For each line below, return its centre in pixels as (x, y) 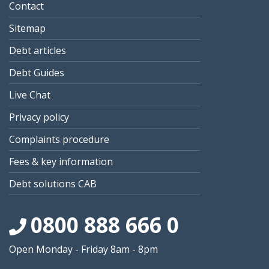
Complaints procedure (59, 140)
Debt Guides (37, 73)
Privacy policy (39, 117)
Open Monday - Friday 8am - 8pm (83, 249)
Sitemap (27, 29)
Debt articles (38, 51)
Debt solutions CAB (53, 184)
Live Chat (30, 95)
